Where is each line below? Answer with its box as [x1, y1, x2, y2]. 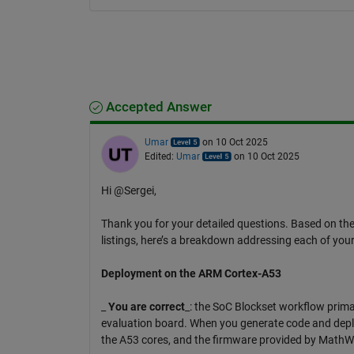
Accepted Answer [102, 99, 212, 115]
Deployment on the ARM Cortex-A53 [100, 266, 281, 280]
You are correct [107, 299, 185, 313]
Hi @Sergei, [100, 183, 156, 197]
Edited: [144, 150, 176, 162]
